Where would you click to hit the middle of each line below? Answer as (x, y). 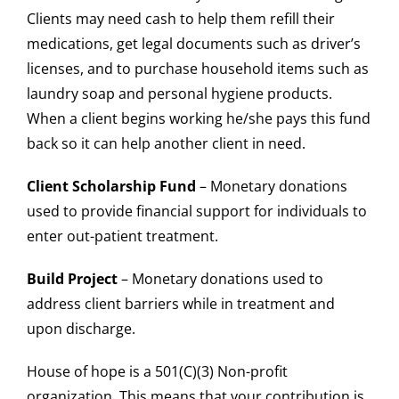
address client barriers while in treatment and (180, 303)
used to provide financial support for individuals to (196, 211)
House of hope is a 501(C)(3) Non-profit (157, 371)
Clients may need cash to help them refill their (180, 18)
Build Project (72, 278)
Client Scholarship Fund (111, 186)
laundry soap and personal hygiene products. (179, 93)
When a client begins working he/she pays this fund (198, 118)
